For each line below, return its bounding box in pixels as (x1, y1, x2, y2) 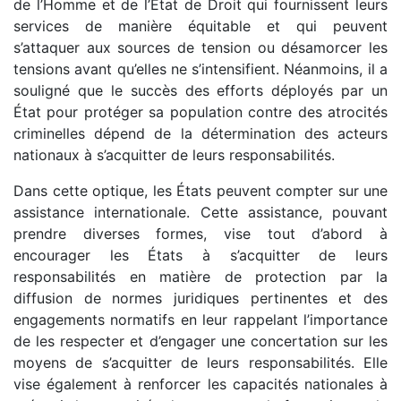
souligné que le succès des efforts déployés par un (13, 81, 388, 99)
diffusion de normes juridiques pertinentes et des (13, 288, 388, 307)
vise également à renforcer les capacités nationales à (13, 374, 388, 393)
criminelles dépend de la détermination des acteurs (13, 124, 388, 142)
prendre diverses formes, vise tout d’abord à (13, 224, 388, 243)
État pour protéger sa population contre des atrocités (13, 102, 388, 121)
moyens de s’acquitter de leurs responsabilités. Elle (13, 353, 388, 371)
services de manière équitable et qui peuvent (13, 16, 388, 35)
